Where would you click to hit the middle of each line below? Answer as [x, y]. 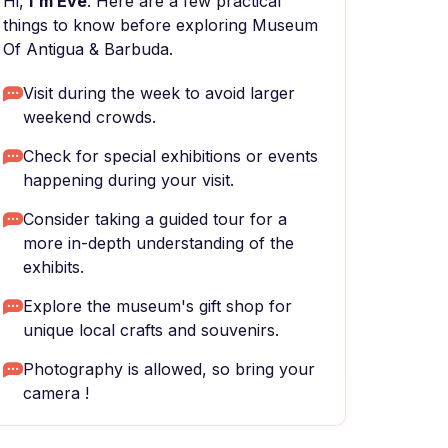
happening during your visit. [128, 180]
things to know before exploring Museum [160, 25]
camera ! [56, 393]
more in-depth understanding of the [158, 243]
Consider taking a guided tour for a [155, 219]
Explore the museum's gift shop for [157, 306]
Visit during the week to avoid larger [159, 93]
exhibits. [53, 267]
